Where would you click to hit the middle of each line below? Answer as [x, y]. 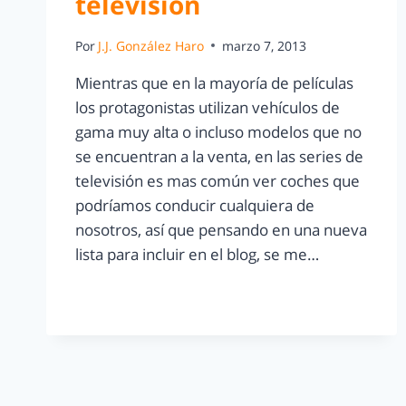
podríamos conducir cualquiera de [195, 205]
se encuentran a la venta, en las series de [219, 156]
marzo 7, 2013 [265, 45]
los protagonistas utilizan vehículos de [208, 107]
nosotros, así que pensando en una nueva [221, 229]
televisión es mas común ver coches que [217, 180]
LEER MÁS [109, 295]
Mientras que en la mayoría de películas [214, 82]
